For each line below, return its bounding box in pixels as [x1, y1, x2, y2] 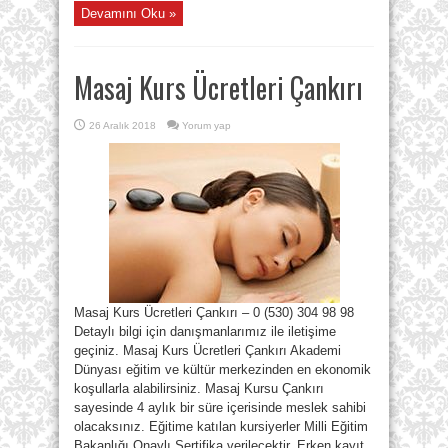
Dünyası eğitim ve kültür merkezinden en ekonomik [74, 362, 371, 377]
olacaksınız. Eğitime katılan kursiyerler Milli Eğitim [74, 419, 368, 434]
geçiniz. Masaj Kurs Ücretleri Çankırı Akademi [74, 343, 341, 358]
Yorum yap [182, 120, 231, 131]
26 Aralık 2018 [89, 120, 156, 131]
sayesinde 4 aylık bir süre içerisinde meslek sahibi [74, 400, 366, 415]
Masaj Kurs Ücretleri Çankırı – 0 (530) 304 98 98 [74, 305, 354, 320]
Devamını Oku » [81, 6, 176, 21]
